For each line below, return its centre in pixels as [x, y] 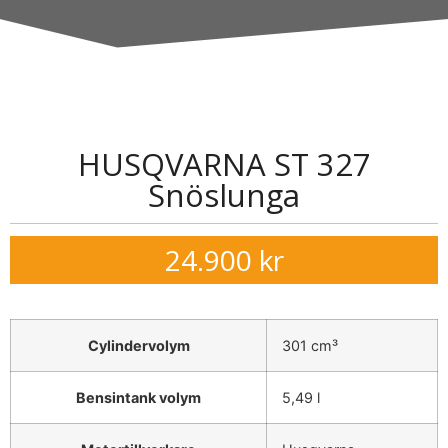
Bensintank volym [138, 397]
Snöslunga [224, 195]
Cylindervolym [138, 345]
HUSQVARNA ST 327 [224, 164]
